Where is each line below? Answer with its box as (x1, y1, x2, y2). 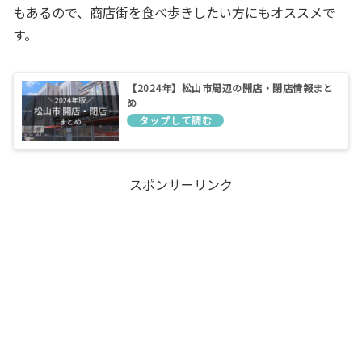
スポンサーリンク (129, 174, 233, 194)
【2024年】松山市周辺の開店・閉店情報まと (127, 80, 333, 95)
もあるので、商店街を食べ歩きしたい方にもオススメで (13, 2, 335, 22)
